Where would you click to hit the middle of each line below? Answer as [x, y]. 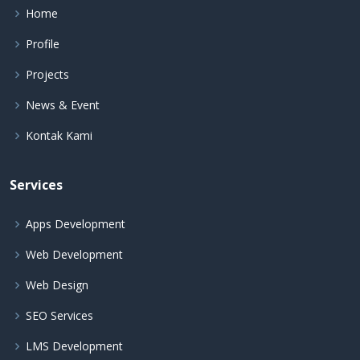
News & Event [63, 105]
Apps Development [76, 224]
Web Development [74, 255]
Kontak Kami [59, 136]
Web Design [57, 285]
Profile [43, 44]
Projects [47, 75]
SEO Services [59, 316]
